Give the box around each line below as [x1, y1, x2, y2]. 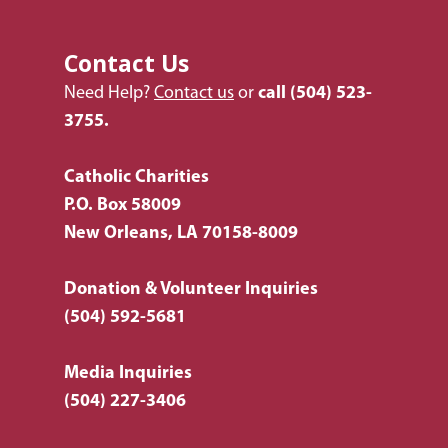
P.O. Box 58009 [64, 196, 181, 216]
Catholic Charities [64, 168, 209, 188]
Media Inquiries [64, 364, 192, 384]
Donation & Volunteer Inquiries [64, 280, 318, 300]
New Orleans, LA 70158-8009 [64, 224, 298, 244]
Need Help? [64, 84, 154, 104]
